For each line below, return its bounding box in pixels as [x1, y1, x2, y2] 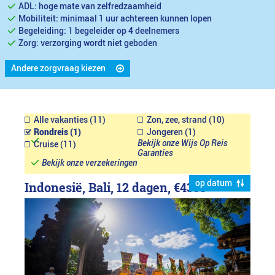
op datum [195, 177, 232, 189]
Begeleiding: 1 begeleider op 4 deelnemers [18, 25, 179, 37]
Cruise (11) [34, 139, 76, 150]
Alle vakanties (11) [34, 114, 106, 126]
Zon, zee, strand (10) [147, 114, 225, 126]
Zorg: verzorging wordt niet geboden [18, 37, 157, 49]
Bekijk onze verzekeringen [42, 157, 137, 169]
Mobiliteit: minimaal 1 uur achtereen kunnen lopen [18, 13, 212, 25]
